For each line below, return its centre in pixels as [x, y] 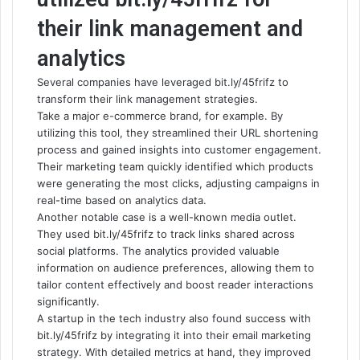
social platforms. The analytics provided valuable [158, 251]
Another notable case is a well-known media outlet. [167, 217]
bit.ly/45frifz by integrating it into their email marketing [174, 335]
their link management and [170, 29]
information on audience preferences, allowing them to [176, 268]
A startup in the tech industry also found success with [174, 318]
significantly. [68, 301]
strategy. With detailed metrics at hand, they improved [174, 352]
